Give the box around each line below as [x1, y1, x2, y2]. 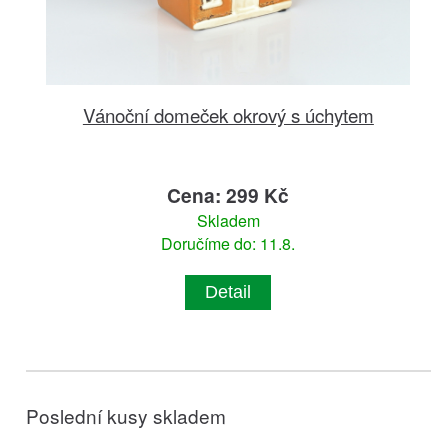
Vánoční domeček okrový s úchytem [82, 100, 374, 128]
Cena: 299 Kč [167, 180, 290, 209]
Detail [205, 281, 252, 302]
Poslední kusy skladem [26, 401, 227, 429]
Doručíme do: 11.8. [161, 231, 296, 255]
